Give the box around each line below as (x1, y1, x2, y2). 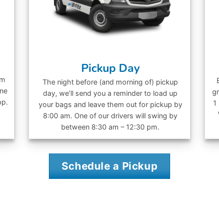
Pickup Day (81, 60, 140, 76)
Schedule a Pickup (61, 159, 158, 172)
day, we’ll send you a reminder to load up (43, 89, 177, 98)
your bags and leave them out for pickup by (38, 100, 182, 109)
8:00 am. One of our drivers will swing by (43, 111, 177, 120)
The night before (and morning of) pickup (43, 78, 178, 87)
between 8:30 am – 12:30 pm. (61, 123, 159, 131)
